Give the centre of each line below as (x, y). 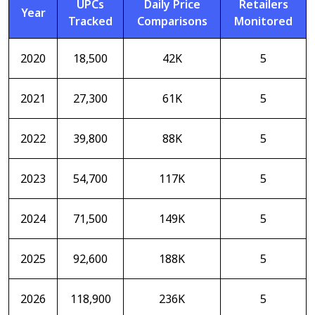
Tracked (90, 21)
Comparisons (172, 21)
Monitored (263, 21)
